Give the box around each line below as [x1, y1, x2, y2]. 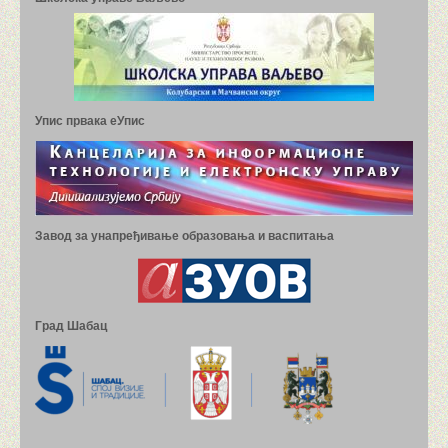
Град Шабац [35, 318, 107, 333]
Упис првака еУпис [35, 114, 145, 129]
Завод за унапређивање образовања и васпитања [35, 228, 334, 243]
